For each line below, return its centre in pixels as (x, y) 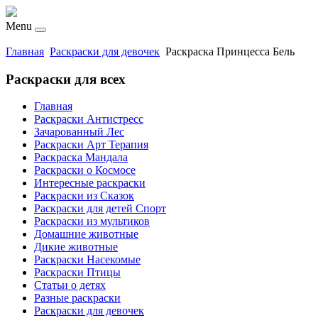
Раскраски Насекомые (87, 260)
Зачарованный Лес (79, 132)
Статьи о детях (70, 285)
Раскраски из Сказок (84, 196)
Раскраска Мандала (81, 158)
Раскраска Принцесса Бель (230, 51)
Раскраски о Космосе (85, 170)
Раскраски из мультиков (92, 221)
